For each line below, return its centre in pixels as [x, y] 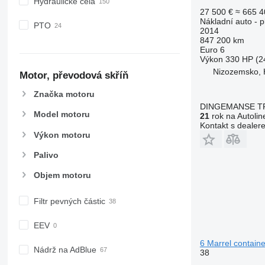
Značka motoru [64, 94]
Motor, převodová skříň [74, 76]
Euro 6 [212, 49]
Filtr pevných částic [69, 201]
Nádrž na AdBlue [65, 250]
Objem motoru [62, 175]
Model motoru [62, 114]
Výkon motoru [62, 135]
